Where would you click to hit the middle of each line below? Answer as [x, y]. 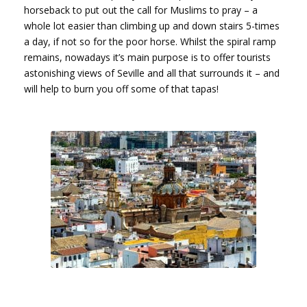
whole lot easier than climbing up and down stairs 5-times [152, 25]
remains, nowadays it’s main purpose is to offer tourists [147, 57]
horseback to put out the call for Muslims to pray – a [141, 10]
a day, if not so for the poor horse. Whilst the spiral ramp [150, 41]
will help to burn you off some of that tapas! [121, 88]
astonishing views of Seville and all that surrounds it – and [152, 73]
